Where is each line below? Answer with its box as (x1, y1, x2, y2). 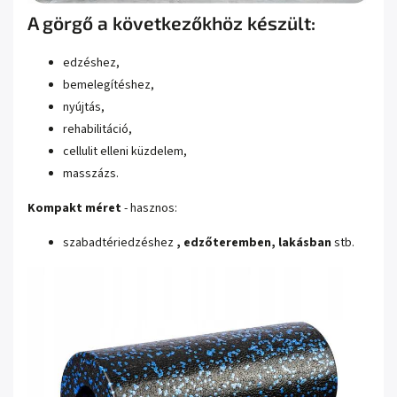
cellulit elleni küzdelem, (63, 143, 187, 161)
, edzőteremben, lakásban (176, 234, 331, 253)
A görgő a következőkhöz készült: (27, 12, 315, 35)
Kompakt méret (27, 199, 121, 218)
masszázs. (63, 165, 119, 183)
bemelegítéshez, (63, 76, 154, 95)
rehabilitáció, (63, 121, 132, 139)
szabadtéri (63, 234, 121, 253)
